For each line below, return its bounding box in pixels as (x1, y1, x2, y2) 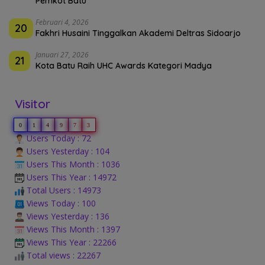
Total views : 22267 (24, 249, 101, 261)
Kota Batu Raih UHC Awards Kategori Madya (35, 60, 212, 71)
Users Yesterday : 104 (24, 145, 109, 157)
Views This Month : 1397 (24, 223, 120, 235)
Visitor (15, 96, 50, 111)
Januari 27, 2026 (35, 49, 89, 60)
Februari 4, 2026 (35, 17, 89, 27)
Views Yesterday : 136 (24, 210, 109, 222)
